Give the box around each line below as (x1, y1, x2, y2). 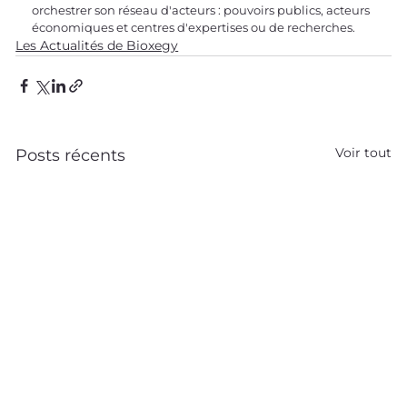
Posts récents (15, 144, 126, 165)
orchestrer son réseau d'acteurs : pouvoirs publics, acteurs (32, 2, 373, 17)
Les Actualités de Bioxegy (15, 36, 179, 54)
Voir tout (334, 144, 392, 161)
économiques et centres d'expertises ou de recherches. (32, 19, 359, 35)
